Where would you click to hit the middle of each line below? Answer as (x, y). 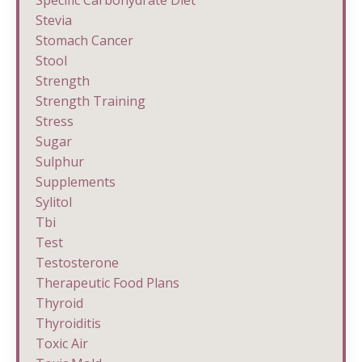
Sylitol (54, 202)
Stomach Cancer (84, 40)
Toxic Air (62, 343)
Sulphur (60, 161)
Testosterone (77, 262)
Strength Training (90, 101)
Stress (55, 121)
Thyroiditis (68, 323)
